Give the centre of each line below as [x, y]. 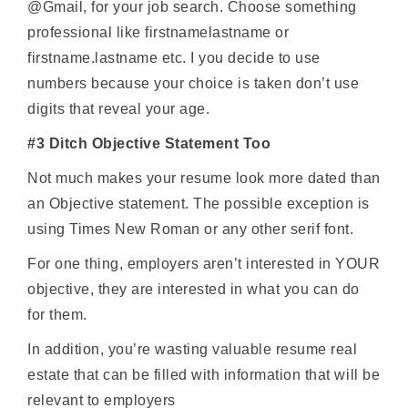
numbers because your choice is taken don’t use [194, 84]
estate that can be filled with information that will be [204, 375]
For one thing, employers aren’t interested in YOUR [204, 264]
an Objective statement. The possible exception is [199, 204]
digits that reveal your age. [119, 109]
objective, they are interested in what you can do [194, 290]
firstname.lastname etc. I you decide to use [174, 58]
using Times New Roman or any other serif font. [191, 229]
